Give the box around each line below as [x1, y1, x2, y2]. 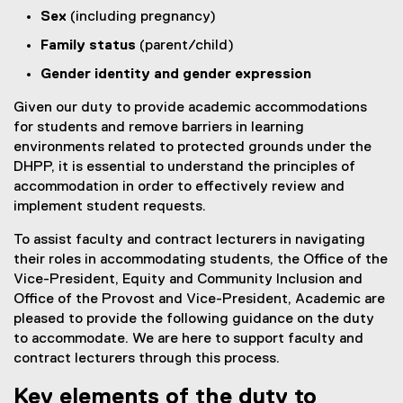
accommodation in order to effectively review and [13, 180, 345, 195]
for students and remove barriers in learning [13, 121, 304, 136]
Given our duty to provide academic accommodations [13, 101, 367, 116]
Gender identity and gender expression [40, 67, 315, 83]
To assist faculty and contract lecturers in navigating [13, 233, 365, 248]
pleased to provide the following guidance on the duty [13, 312, 374, 327]
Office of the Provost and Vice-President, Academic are [13, 292, 385, 308]
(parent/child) [139, 39, 237, 54]
